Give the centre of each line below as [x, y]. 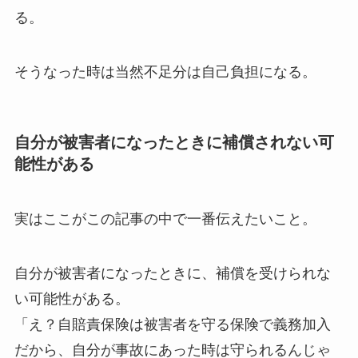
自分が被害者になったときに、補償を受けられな [172, 274]
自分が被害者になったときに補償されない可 [174, 142]
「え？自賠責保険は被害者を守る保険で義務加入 [172, 325]
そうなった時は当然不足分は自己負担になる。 [165, 72]
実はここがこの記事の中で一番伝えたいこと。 [165, 219]
